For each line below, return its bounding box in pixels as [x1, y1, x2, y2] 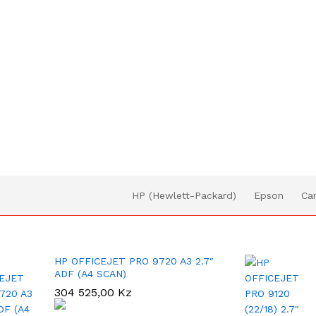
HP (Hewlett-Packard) [132, 189, 236, 201]
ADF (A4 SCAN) [54, 267, 126, 279]
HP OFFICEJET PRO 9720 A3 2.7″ [54, 255, 214, 267]
